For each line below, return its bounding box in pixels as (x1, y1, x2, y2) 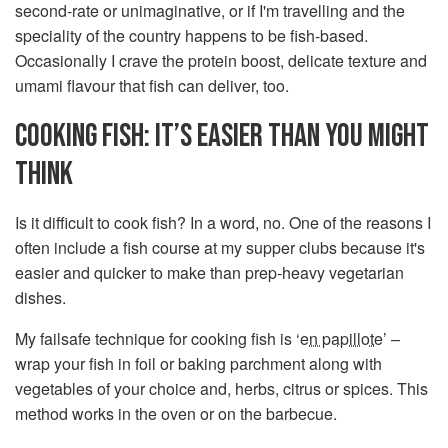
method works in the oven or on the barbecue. (15, 402, 337, 425)
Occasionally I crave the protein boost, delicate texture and (15, 49, 427, 72)
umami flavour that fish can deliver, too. (15, 74, 289, 97)
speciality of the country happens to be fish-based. (15, 24, 368, 47)
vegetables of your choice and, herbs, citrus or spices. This (15, 377, 428, 400)
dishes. (15, 286, 66, 309)
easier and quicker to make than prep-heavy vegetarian (15, 261, 404, 284)
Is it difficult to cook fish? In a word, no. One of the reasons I (15, 211, 431, 234)
